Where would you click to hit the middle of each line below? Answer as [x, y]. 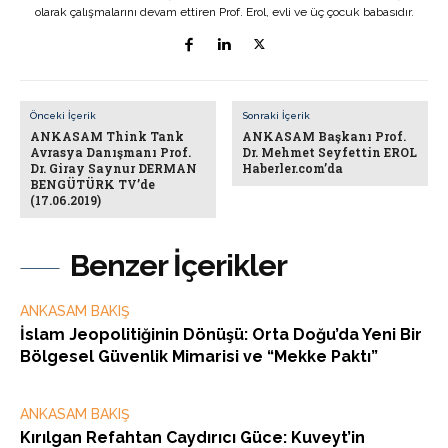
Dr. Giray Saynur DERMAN [113, 168]
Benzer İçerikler [178, 266]
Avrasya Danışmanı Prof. [110, 152]
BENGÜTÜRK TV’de [92, 184]
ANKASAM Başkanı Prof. [324, 136]
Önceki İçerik [63, 116]
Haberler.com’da [293, 168]
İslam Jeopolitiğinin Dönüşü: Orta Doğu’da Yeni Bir [221, 335]
